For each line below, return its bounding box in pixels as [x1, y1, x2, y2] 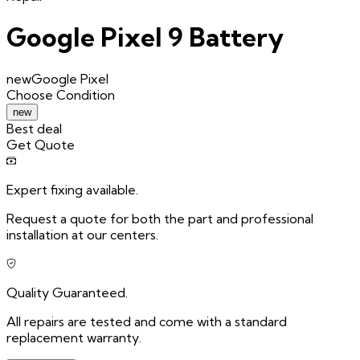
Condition [56, 86, 115, 103]
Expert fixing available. [6, 181, 138, 198]
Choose [6, 86, 56, 103]
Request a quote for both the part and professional [6, 210, 313, 227]
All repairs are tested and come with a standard [6, 313, 287, 329]
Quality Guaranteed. [6, 284, 128, 301]
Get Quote [6, 136, 75, 153]
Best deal [6, 120, 62, 137]
